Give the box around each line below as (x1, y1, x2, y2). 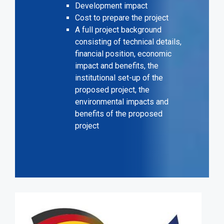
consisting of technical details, (75, 37, 181, 47)
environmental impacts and (75, 97, 168, 107)
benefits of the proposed (75, 109, 162, 119)
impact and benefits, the (75, 61, 158, 71)
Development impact (75, 1, 149, 11)
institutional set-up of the (75, 73, 163, 83)
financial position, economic (75, 49, 171, 59)
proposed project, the (75, 85, 149, 95)
